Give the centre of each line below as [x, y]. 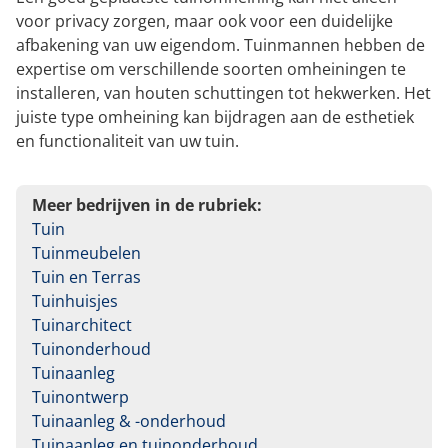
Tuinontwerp [80, 397]
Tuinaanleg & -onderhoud [129, 421]
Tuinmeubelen [86, 253]
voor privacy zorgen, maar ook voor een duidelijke [204, 21]
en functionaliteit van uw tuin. [127, 141]
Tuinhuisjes [75, 301]
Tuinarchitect [82, 325]
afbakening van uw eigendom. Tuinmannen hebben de [220, 45]
